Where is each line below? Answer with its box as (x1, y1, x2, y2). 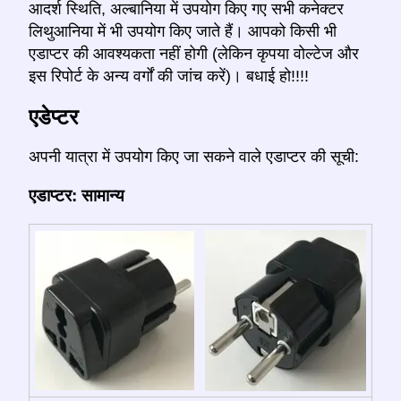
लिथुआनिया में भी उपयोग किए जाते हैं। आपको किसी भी (29, 21, 337, 40)
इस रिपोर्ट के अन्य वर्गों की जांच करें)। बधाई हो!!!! (29, 66, 309, 85)
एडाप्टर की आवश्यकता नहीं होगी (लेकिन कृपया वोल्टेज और (29, 44, 359, 63)
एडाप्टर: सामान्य (29, 186, 124, 206)
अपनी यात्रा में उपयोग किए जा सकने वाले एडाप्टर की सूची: (29, 147, 359, 166)
